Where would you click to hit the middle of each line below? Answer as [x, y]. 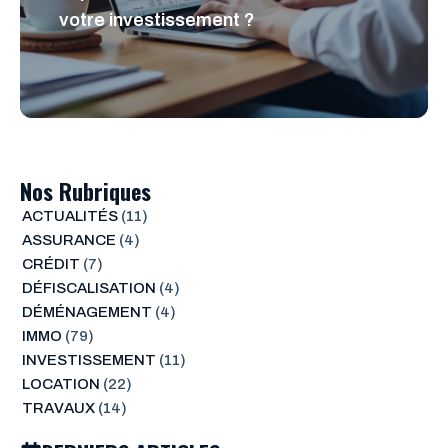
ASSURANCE [68, 240]
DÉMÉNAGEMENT [86, 312]
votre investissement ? [157, 20]
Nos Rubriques [85, 191]
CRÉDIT [50, 264]
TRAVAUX [58, 408]
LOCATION [60, 384]
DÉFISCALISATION [88, 288]
